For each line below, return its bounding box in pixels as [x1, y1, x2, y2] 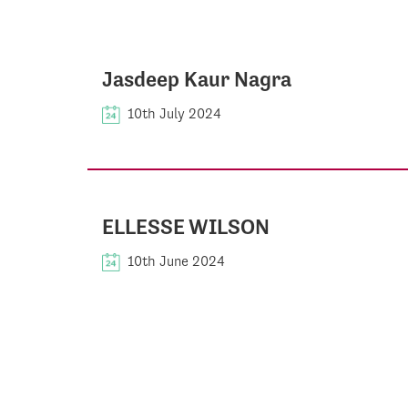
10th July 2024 [127, 105, 221, 122]
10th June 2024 [127, 252, 225, 270]
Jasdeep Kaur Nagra [102, 66, 291, 92]
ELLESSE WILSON [102, 214, 270, 240]
